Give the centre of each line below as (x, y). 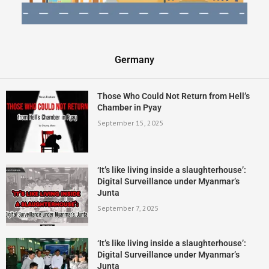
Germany (134, 59)
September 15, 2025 (130, 122)
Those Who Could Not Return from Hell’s (173, 96)
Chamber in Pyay (129, 107)
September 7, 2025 (128, 208)
